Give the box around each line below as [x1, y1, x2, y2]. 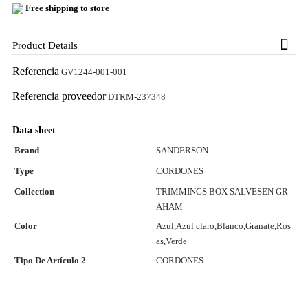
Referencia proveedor [12, 90, 106, 102]
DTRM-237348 [108, 91, 166, 102]
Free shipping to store [25, 3, 109, 14]
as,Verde [156, 236, 187, 247]
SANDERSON [156, 145, 208, 156]
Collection [14, 186, 54, 197]
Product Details [12, 40, 78, 52]
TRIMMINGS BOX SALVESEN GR [156, 186, 288, 197]
